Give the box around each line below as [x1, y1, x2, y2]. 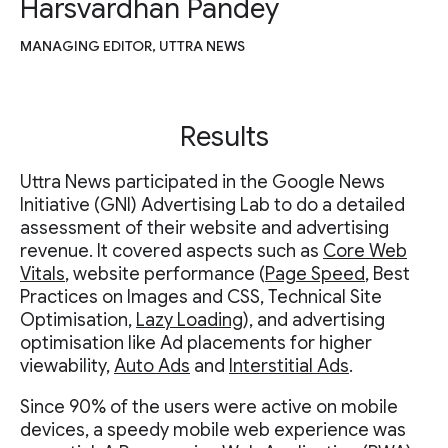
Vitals [20, 263, 65, 286]
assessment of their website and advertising [20, 217, 389, 240]
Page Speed [265, 263, 365, 286]
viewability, [20, 355, 114, 378]
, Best [365, 263, 410, 286]
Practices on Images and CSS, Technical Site [20, 286, 382, 309]
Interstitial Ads [229, 355, 349, 378]
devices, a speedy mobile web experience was [20, 419, 406, 442]
